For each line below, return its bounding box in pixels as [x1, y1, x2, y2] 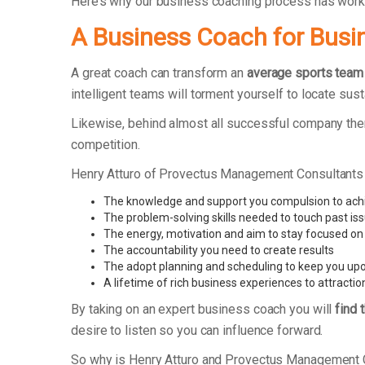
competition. [71, 137, 147, 153]
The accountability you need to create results [103, 244, 334, 257]
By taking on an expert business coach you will [71, 301, 336, 318]
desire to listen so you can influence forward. [71, 323, 323, 339]
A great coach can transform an [71, 65, 247, 81]
